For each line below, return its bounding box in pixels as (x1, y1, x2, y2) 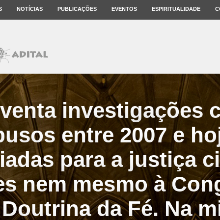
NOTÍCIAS (17, 6, 43, 12)
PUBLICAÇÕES (57, 6, 97, 12)
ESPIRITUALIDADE (152, 6, 200, 12)
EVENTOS (111, 6, 137, 12)
